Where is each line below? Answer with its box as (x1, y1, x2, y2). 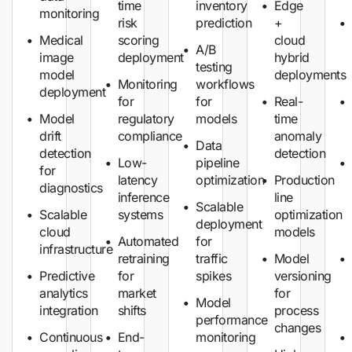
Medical (39, 32, 83, 48)
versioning (273, 268, 332, 284)
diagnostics (39, 180, 103, 196)
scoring (117, 32, 159, 48)
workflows (196, 76, 255, 92)
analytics (39, 285, 88, 301)
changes (273, 320, 321, 335)
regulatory (117, 111, 174, 126)
